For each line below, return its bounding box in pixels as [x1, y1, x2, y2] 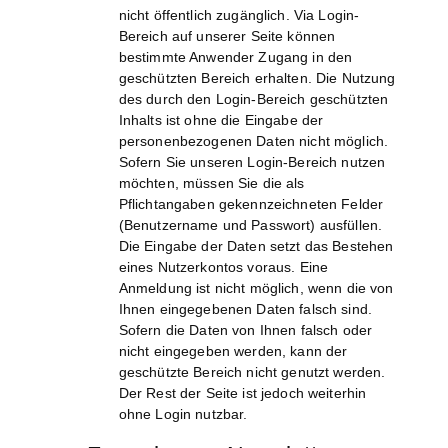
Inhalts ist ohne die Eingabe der [118, 112, 324, 129]
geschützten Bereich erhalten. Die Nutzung [118, 70, 396, 87]
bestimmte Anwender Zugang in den [118, 49, 353, 66]
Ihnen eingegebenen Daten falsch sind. [118, 301, 372, 318]
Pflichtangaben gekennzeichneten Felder [118, 196, 384, 213]
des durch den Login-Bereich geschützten [118, 91, 389, 108]
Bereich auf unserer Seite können [118, 28, 336, 45]
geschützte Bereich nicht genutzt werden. [118, 364, 386, 381]
